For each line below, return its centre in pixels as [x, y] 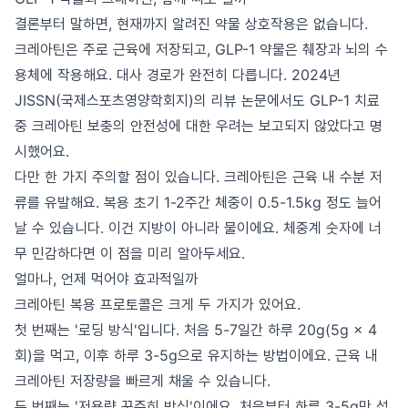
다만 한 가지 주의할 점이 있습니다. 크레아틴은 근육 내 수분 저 [199, 177]
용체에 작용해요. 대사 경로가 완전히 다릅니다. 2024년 [178, 75]
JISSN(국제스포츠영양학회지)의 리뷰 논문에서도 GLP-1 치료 [197, 100]
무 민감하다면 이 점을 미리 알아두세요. [130, 253]
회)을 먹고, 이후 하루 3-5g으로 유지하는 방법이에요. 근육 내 [196, 355]
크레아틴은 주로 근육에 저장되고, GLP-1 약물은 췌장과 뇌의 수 [201, 49]
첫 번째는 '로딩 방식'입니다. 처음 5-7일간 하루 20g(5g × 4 [196, 330]
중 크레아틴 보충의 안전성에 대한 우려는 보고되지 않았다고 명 [199, 126]
